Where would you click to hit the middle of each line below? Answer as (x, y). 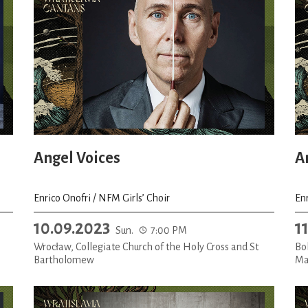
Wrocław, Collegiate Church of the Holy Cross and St (146, 246)
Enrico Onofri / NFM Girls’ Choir (102, 198)
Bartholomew (64, 260)
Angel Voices (77, 158)
